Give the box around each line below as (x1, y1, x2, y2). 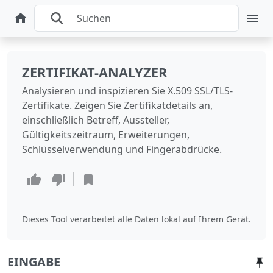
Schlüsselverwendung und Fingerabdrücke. (22, 143, 222, 156)
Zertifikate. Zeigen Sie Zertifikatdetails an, (22, 99, 213, 112)
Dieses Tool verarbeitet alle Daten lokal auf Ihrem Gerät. (22, 213, 251, 225)
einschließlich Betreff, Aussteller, (22, 113, 169, 127)
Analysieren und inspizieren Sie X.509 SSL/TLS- (22, 84, 233, 97)
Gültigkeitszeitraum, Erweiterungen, (22, 128, 190, 141)
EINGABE (7, 253, 60, 270)
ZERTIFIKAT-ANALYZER (22, 63, 167, 81)
